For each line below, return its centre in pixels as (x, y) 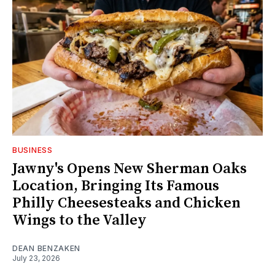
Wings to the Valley (79, 220)
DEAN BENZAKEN (47, 248)
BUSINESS (33, 150)
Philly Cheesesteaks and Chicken (126, 203)
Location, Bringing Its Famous (116, 186)
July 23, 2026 (36, 258)
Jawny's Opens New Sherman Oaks (130, 168)
